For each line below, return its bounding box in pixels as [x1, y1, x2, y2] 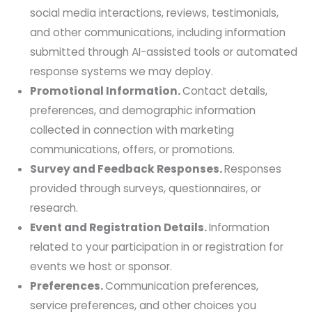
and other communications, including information [30, 25, 286, 40]
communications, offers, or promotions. [30, 142, 235, 157]
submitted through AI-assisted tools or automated [30, 45, 298, 60]
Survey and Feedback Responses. [30, 162, 225, 177]
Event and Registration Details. [30, 220, 210, 235]
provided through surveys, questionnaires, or [30, 181, 262, 196]
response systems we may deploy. [30, 64, 214, 79]
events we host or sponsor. [30, 259, 173, 274]
